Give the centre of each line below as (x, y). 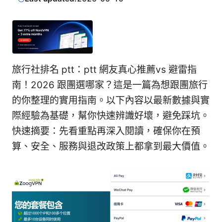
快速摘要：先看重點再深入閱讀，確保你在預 (106, 131)
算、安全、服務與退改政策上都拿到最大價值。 (111, 147)
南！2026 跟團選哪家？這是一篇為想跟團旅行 (110, 85)
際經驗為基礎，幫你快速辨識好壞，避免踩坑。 (111, 116)
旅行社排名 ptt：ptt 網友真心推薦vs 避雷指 (104, 70)
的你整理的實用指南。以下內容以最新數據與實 (111, 101)
